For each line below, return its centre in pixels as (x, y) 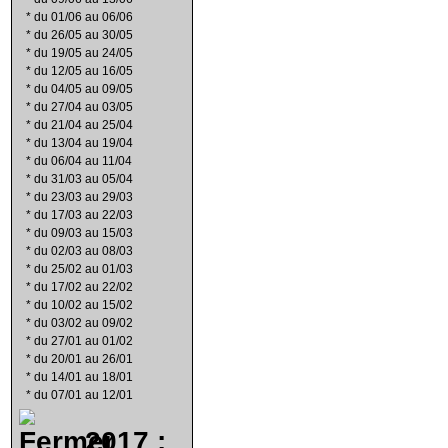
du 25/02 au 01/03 (83, 269)
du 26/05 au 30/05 (83, 35)
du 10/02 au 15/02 (83, 305)
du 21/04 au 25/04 (83, 125)
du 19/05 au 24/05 (83, 53)
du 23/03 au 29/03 (83, 197)
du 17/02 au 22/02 (83, 287)
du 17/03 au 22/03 (83, 215)
